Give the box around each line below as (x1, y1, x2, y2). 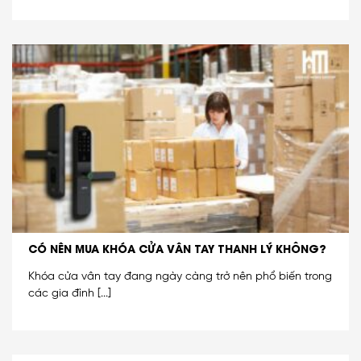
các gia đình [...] (28, 288, 111, 300)
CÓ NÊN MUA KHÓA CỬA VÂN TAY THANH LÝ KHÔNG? (28, 239, 326, 256)
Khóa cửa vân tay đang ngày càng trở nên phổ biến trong (28, 271, 332, 283)
